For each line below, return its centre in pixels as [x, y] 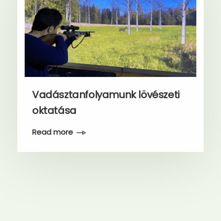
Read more [53, 132]
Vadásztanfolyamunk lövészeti [106, 95]
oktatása [54, 110]
